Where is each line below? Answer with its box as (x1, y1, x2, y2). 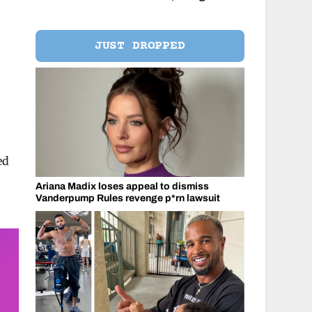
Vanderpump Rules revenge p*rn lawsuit (35, 193, 220, 203)
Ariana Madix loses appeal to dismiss (35, 181, 209, 192)
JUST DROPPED (94, 38, 185, 53)
